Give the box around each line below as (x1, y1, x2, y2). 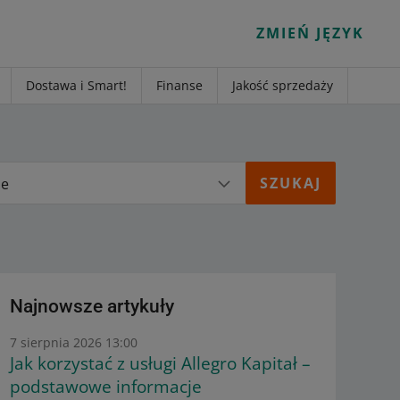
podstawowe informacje (9, 375, 202, 398)
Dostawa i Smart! (26, 77, 127, 94)
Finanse (156, 77, 203, 94)
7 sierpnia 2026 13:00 (9, 334, 137, 351)
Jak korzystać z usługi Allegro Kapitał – (9, 352, 311, 375)
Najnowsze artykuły (9, 296, 174, 317)
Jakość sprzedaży (232, 77, 333, 94)
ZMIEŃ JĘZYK (266, 22, 364, 43)
